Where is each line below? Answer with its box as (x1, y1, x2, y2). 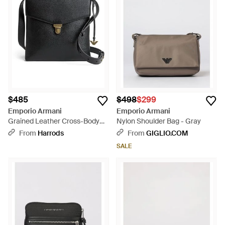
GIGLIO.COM (146, 129, 188, 138)
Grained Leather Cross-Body (8, 117, 99, 126)
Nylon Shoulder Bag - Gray (117, 117, 201, 126)
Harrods (38, 129, 64, 138)
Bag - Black (8, 127, 44, 136)
